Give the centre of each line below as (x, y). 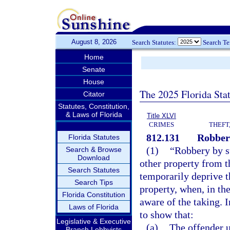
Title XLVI (161, 116)
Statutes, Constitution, (94, 106)
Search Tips (94, 182)
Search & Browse (94, 149)
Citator (94, 94)
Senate (94, 69)
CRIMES (161, 124)
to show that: (167, 215)
